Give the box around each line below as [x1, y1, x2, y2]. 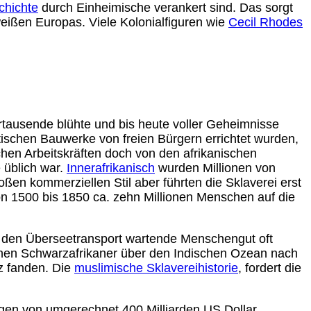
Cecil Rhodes [228, 15, 303, 30]
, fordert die [238, 261, 301, 276]
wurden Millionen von [155, 161, 276, 176]
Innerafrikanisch [67, 161, 155, 176]
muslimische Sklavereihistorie [74, 261, 238, 276]
